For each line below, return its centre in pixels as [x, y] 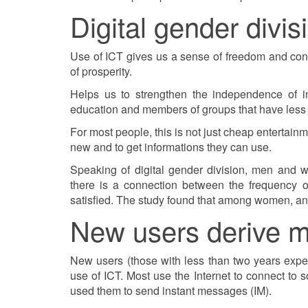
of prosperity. [101, 71]
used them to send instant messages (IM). [171, 290]
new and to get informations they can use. [171, 147]
